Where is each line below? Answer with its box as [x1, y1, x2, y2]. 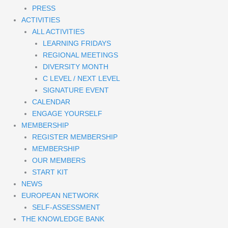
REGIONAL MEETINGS [43, 50, 118, 59]
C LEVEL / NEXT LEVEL [43, 74, 120, 82]
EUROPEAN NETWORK [21, 191, 99, 199]
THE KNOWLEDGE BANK [21, 214, 104, 223]
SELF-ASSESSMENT [32, 203, 100, 211]
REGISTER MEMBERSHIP [32, 132, 118, 141]
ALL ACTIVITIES [32, 27, 84, 36]
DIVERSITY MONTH [43, 62, 108, 71]
